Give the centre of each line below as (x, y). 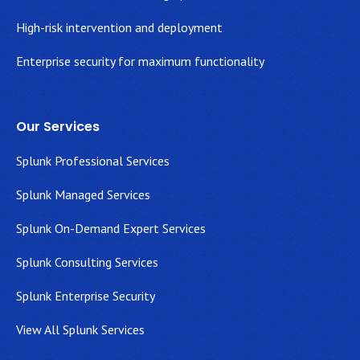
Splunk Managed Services (83, 194)
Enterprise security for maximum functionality (140, 61)
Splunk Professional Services (93, 161)
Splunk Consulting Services (87, 262)
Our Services (58, 127)
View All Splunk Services (80, 329)
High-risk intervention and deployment (119, 27)
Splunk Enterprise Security (86, 296)
